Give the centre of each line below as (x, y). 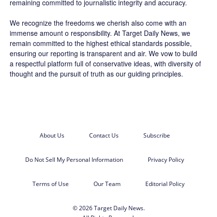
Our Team (107, 184)
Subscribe (156, 135)
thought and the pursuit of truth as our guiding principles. (96, 73)
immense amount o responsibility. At (66, 33)
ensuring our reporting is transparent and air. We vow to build (103, 53)
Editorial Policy (165, 184)
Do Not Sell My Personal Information (74, 159)
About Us (52, 135)
